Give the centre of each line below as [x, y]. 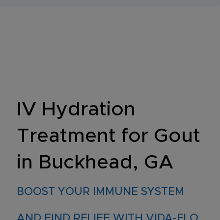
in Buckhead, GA [95, 163]
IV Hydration [76, 110]
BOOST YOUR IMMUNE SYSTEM [100, 192]
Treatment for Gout [108, 136]
